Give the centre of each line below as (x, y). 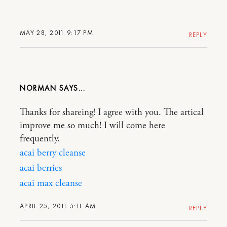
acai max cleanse (51, 183)
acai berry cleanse (53, 153)
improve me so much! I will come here (92, 125)
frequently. (40, 139)
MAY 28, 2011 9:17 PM (56, 32)
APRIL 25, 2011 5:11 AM (58, 206)
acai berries (41, 168)
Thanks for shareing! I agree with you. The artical (112, 112)
